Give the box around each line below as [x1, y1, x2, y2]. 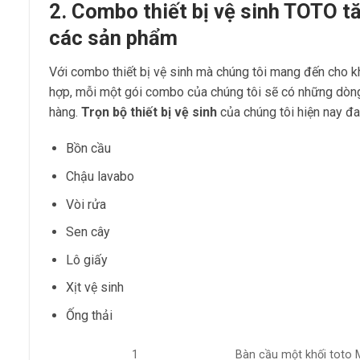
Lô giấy [65, 252, 108, 268]
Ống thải [65, 308, 112, 323]
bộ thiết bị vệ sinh [112, 104, 217, 120]
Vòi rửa [65, 196, 106, 212]
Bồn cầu [65, 141, 111, 157]
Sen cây [65, 224, 110, 240]
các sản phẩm [49, 25, 178, 50]
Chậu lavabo [65, 169, 134, 185]
